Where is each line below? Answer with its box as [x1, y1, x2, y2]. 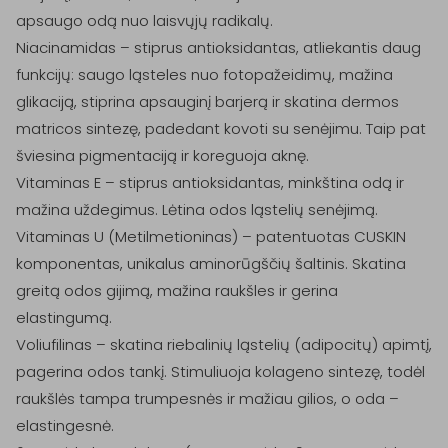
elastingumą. [16, 307, 112, 328]
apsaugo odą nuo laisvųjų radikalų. [16, 10, 273, 31]
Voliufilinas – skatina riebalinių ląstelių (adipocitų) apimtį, [16, 334, 432, 355]
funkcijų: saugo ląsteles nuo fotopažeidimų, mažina [16, 64, 393, 85]
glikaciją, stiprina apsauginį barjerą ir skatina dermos [16, 91, 399, 112]
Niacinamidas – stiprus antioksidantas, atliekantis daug [16, 37, 421, 58]
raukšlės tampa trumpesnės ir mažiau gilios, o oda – [16, 388, 399, 409]
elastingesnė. [16, 415, 114, 436]
